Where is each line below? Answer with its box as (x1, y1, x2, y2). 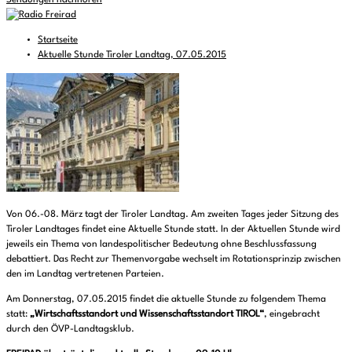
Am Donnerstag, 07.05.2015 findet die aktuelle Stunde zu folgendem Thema (6, 295, 326, 304)
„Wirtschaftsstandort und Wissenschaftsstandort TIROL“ (30, 310, 264, 319)
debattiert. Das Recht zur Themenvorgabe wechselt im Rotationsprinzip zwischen (6, 255, 341, 264)
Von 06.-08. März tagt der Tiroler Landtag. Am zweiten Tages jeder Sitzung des (6, 210, 339, 219)
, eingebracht (264, 310, 320, 319)
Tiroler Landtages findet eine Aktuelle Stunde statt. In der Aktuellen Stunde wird (6, 225, 340, 234)
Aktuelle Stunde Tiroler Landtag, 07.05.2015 (38, 50, 226, 60)
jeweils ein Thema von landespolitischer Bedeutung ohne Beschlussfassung (6, 240, 317, 249)
